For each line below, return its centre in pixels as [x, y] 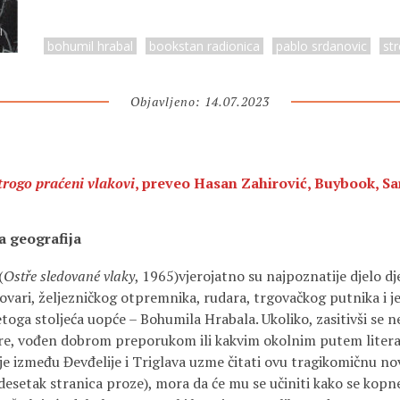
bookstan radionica [204, 46]
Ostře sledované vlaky [69, 276]
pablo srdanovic [321, 46]
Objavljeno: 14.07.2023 [200, 101]
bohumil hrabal [90, 46]
